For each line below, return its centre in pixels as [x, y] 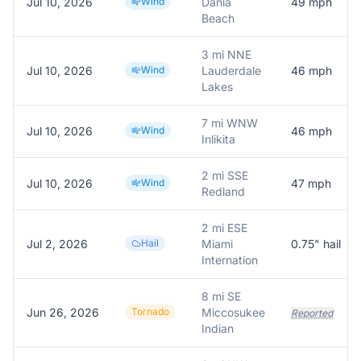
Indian [218, 328]
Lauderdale [231, 71]
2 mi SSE [225, 175]
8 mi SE [221, 296]
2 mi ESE [224, 228]
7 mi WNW [230, 123]
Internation [230, 260]
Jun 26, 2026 [63, 312]
